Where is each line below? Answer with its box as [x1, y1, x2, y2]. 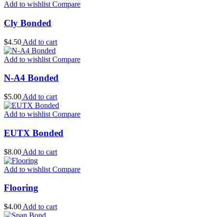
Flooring [4, 183, 38, 193]
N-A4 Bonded [4, 73, 59, 83]
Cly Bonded [4, 17, 51, 28]
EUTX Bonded [4, 127, 63, 138]
